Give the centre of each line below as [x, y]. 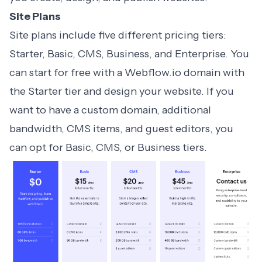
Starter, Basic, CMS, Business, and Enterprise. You [129, 54]
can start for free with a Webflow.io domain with [127, 73]
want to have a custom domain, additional [110, 110]
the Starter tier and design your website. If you [122, 92]
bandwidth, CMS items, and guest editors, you [121, 129]
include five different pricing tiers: [142, 35]
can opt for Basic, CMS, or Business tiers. [109, 148]
